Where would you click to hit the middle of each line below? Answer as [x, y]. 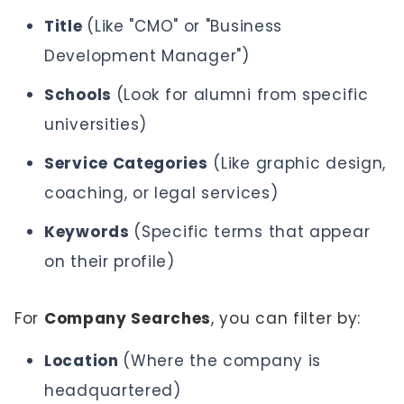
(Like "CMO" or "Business [185, 26]
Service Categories [126, 163]
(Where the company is [222, 361]
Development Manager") [147, 56]
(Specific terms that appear [252, 232]
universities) [96, 124]
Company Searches [128, 318]
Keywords [89, 232]
